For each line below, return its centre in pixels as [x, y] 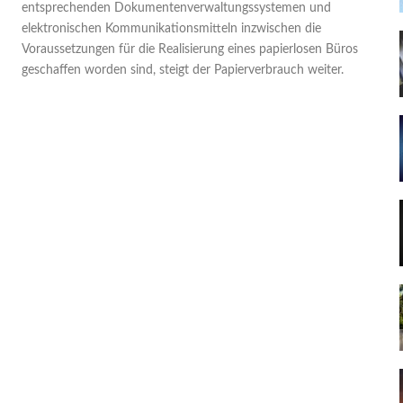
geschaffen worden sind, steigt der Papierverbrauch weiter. [183, 70]
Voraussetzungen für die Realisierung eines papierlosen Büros [190, 49]
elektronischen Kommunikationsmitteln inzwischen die [171, 29]
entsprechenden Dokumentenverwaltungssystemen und [176, 8]
